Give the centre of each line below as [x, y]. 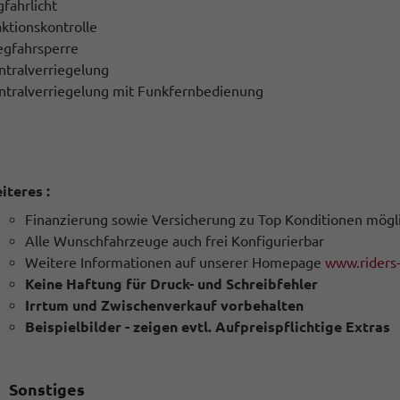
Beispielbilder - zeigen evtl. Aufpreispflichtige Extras [208, 327]
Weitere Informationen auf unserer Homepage [175, 262]
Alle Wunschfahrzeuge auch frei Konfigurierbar [175, 241]
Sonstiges [46, 389]
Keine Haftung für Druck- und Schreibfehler [172, 284]
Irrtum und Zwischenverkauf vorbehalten [165, 305]
